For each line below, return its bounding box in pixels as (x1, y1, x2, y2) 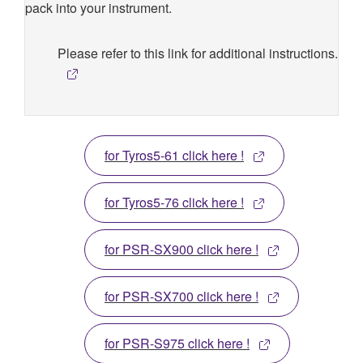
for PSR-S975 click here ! (105, 333, 250, 352)
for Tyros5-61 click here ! (105, 145, 244, 164)
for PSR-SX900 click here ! (105, 239, 258, 258)
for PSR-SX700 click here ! (105, 286, 258, 305)
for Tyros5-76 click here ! (105, 192, 244, 211)
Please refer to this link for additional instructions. (57, 43, 338, 62)
